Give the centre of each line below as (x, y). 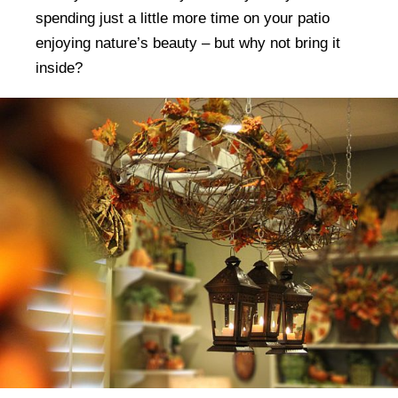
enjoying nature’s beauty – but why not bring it (188, 43)
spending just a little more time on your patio (183, 18)
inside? (59, 68)
